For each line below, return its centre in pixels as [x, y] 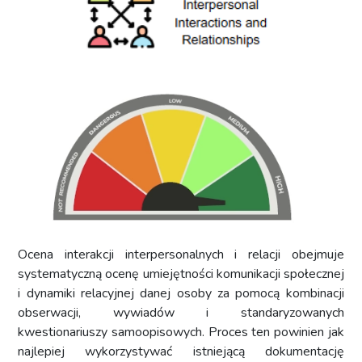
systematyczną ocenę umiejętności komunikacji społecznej [181, 274]
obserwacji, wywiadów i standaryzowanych [181, 312]
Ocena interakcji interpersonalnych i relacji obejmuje [181, 254]
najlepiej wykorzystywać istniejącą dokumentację [181, 351]
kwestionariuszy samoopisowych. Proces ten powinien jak [181, 332]
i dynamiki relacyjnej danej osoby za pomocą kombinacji [181, 293]
